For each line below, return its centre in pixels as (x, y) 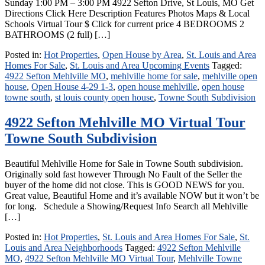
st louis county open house (104, 97)
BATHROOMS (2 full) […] (57, 34)
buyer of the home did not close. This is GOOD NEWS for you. (125, 185)
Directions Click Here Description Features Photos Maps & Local (127, 13)
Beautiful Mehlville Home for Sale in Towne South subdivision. (124, 163)
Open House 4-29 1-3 (72, 86)
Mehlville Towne (210, 258)
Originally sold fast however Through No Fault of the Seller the (123, 174)
